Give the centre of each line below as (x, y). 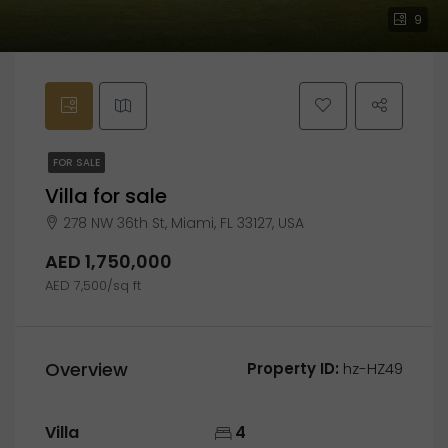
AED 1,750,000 (108, 261)
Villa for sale (106, 196)
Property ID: (293, 368)
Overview (86, 369)
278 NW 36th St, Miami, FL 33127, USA (183, 223)
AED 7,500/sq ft (93, 285)
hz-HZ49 (371, 368)
